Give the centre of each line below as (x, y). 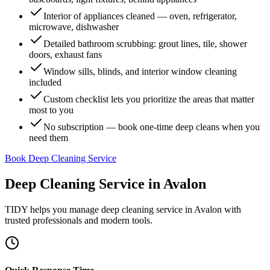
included (45, 82)
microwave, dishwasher (74, 27)
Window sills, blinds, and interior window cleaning (140, 71)
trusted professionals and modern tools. (79, 220)
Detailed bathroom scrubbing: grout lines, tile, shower (145, 44)
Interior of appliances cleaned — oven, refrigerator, (140, 16)
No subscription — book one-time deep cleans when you (152, 127)
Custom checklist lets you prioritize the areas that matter (149, 99)
